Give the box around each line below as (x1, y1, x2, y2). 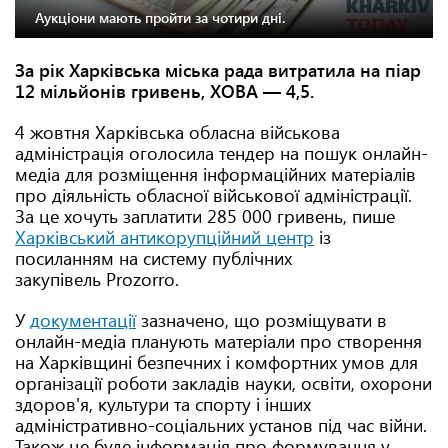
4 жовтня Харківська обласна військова (15, 120, 340, 144)
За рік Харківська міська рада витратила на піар (15, 58, 421, 82)
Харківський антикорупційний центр (15, 225, 314, 249)
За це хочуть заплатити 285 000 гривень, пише (15, 204, 395, 228)
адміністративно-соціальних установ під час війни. (15, 413, 427, 437)
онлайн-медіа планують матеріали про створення (15, 329, 422, 353)
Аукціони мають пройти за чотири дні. (35, 8, 285, 28)
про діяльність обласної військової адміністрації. (15, 183, 412, 207)
